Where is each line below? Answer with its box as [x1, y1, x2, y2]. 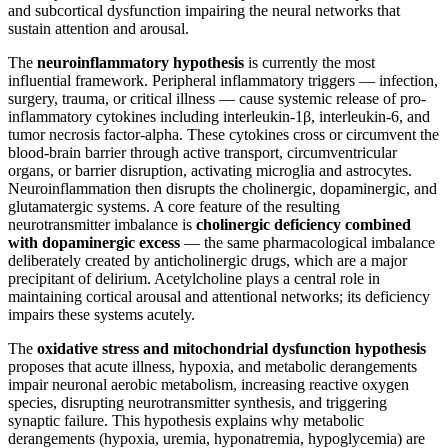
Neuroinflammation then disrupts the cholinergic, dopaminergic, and [8, 179, 437, 197]
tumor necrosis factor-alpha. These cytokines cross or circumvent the [8, 125, 439, 143]
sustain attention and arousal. [8, 19, 189, 37]
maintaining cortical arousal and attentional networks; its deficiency [8, 287, 430, 305]
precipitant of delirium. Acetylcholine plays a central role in [8, 269, 380, 287]
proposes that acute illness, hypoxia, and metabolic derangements [8, 357, 417, 375]
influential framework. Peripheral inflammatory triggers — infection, [8, 71, 438, 89]
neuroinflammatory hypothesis [37, 53, 244, 71]
